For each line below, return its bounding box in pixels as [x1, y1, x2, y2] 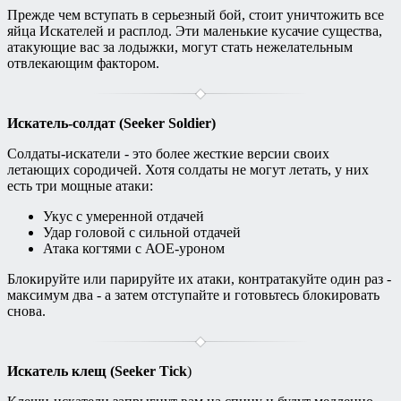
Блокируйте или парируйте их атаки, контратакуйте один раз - [7, 271, 391, 287]
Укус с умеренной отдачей [43, 209, 204, 225]
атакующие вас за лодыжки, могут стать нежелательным [7, 39, 353, 55]
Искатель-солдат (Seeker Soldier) [7, 115, 216, 132]
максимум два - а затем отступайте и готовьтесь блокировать [7, 287, 380, 303]
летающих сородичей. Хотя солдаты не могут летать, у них [7, 162, 369, 178]
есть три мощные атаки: [7, 178, 153, 194]
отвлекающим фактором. [7, 55, 159, 72]
